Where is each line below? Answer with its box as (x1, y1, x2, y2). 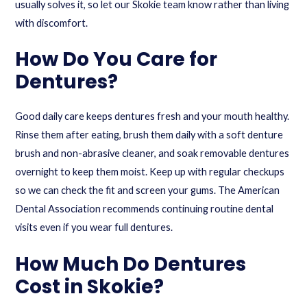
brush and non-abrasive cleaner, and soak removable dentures (15, 147, 290, 160)
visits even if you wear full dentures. (15, 221, 173, 234)
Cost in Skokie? (15, 273, 164, 300)
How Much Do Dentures (15, 250, 247, 278)
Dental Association (15, 203, 101, 215)
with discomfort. (15, 17, 88, 29)
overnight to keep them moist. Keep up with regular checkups (15, 166, 285, 178)
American (238, 184, 280, 197)
